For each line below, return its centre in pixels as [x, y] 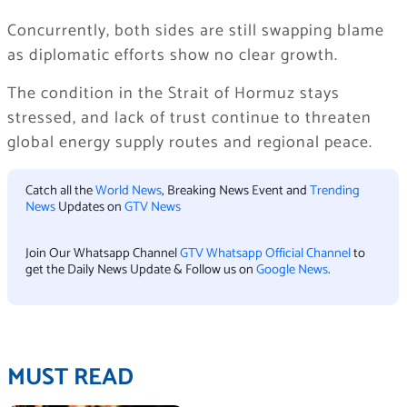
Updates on [89, 208]
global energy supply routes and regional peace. [189, 143]
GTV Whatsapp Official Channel [266, 253]
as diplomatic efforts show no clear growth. [172, 56]
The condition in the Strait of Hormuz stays [173, 94]
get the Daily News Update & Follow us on [140, 269]
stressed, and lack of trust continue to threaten [189, 119]
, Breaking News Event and [235, 191]
